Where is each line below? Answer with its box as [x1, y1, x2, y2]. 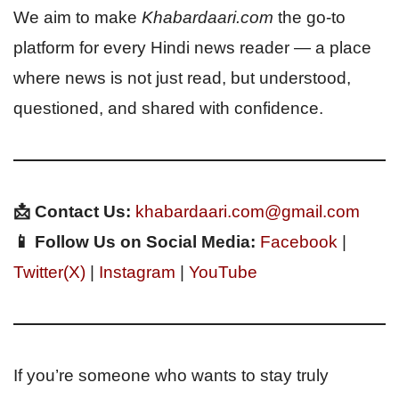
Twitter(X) [13, 263, 85, 281]
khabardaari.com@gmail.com [135, 202, 360, 221]
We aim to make [13, 8, 142, 27]
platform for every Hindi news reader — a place [13, 38, 371, 57]
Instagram [99, 263, 180, 281]
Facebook [260, 232, 338, 251]
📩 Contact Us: [13, 202, 131, 221]
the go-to [273, 8, 346, 27]
